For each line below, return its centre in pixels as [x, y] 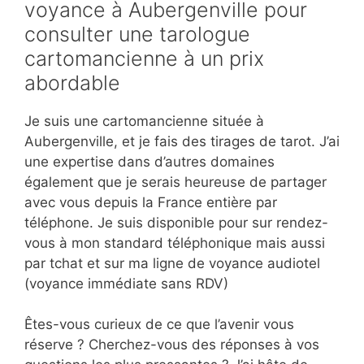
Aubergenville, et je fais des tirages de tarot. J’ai [182, 141]
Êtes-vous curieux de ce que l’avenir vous [159, 325]
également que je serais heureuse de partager [175, 182]
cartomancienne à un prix [144, 58]
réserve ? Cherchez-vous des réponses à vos [172, 345]
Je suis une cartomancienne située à [144, 121]
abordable [72, 82]
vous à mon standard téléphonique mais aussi [175, 243]
